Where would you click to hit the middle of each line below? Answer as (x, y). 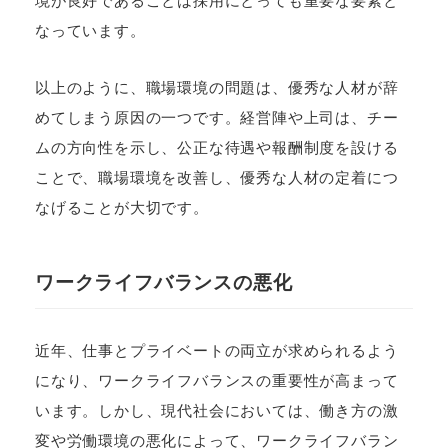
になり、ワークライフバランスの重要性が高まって (217, 380)
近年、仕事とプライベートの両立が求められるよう (217, 350)
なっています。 (90, 31)
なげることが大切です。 (122, 208)
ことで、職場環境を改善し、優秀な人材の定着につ (217, 178)
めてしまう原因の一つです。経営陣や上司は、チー (217, 118)
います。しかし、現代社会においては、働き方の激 (217, 410)
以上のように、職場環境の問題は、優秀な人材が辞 (217, 88)
